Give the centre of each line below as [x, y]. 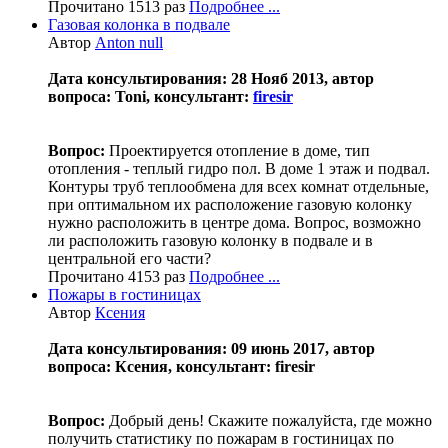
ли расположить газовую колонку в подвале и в [210, 241]
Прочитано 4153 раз [118, 277]
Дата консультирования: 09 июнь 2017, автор [211, 349]
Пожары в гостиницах [124, 295]
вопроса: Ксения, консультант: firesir [181, 367]
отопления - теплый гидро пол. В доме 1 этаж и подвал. [239, 169]
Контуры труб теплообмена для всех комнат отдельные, [238, 187]
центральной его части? [129, 259]
